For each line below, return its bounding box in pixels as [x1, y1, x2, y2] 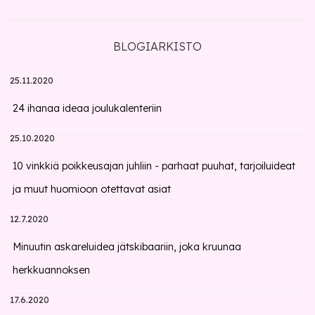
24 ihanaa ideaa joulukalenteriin [13, 102, 162, 115]
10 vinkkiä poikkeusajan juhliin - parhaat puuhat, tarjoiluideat [13, 160, 296, 172]
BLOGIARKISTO [113, 39, 202, 53]
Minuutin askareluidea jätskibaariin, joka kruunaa [13, 240, 242, 253]
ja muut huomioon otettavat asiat [13, 183, 172, 195]
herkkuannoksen [13, 264, 91, 276]
